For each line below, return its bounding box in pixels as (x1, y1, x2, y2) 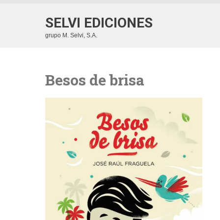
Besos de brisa (45, 70, 144, 89)
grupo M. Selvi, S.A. (45, 32, 97, 39)
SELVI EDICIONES (45, 15, 153, 31)
